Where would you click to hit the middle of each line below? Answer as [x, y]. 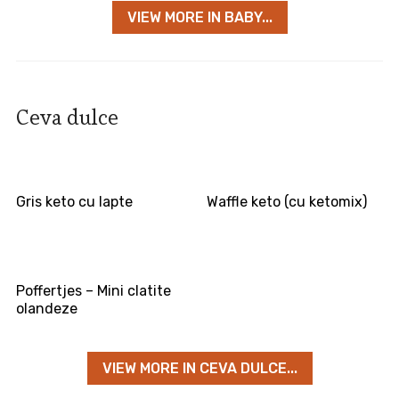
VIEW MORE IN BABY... [199, 18]
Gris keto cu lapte [74, 202]
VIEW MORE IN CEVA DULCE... [199, 369]
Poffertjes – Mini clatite [93, 291]
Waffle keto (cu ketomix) [287, 202]
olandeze [46, 309]
